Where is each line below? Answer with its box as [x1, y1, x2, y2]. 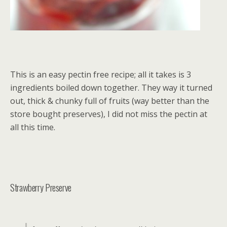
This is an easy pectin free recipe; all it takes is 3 [10, 69, 191, 80]
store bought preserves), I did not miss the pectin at [10, 108, 207, 120]
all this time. [10, 122, 55, 133]
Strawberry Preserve [10, 180, 71, 194]
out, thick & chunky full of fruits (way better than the [10, 95, 209, 106]
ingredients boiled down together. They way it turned [10, 82, 212, 93]
